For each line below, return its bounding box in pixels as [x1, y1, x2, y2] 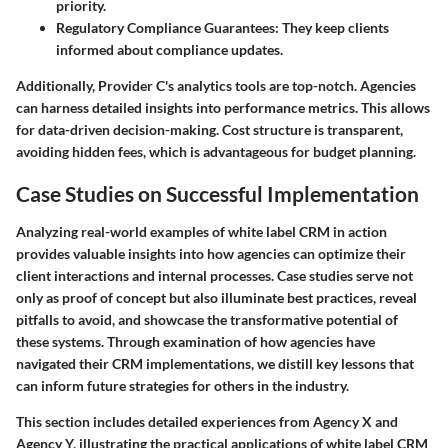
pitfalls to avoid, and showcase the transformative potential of [16, 310, 398, 328]
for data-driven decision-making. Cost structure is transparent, [16, 121, 403, 139]
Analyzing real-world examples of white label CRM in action [16, 222, 387, 240]
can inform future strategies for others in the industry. [16, 376, 349, 394]
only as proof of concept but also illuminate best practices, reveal [16, 288, 417, 306]
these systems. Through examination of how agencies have [16, 332, 375, 350]
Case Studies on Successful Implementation [16, 181, 419, 207]
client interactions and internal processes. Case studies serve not [16, 266, 413, 284]
